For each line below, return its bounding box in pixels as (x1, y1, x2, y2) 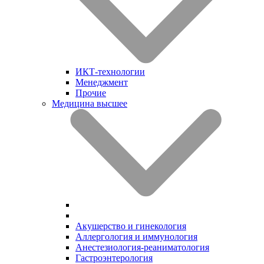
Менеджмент (75, 77, 128, 87)
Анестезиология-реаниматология (75, 242, 209, 252)
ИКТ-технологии (75, 66, 145, 77)
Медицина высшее (52, 98, 127, 108)
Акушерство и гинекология (75, 220, 186, 231)
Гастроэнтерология (75, 252, 153, 263)
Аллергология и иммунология (75, 231, 197, 242)
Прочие (75, 87, 106, 98)
